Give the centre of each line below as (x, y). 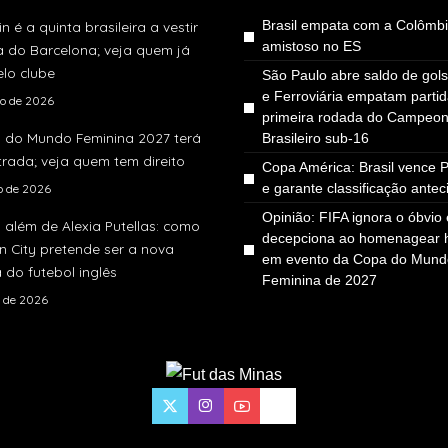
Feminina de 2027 (319, 280)
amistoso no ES (311, 46)
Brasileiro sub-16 (315, 138)
